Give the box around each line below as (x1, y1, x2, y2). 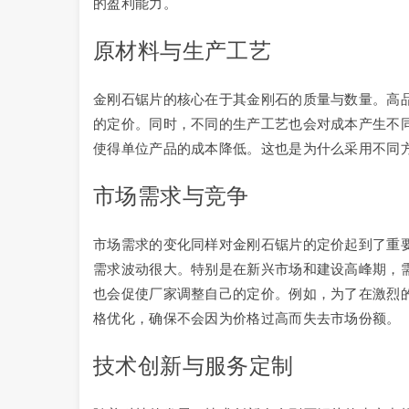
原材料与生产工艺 (93, 38, 272, 63)
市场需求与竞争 (93, 184, 249, 208)
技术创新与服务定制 (93, 353, 294, 378)
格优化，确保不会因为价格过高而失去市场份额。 (93, 310, 401, 326)
